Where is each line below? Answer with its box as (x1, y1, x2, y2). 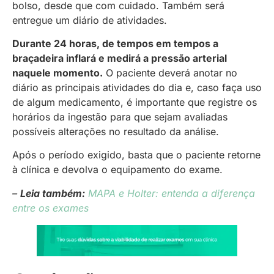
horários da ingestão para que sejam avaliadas (12, 111, 228, 124)
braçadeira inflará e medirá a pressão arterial (12, 52, 227, 65)
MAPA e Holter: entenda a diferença (88, 187, 255, 199)
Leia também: (20, 187, 85, 199)
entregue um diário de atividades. (12, 13, 167, 26)
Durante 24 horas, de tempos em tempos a (12, 37, 218, 50)
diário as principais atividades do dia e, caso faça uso (12, 81, 262, 94)
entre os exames (12, 201, 89, 214)
